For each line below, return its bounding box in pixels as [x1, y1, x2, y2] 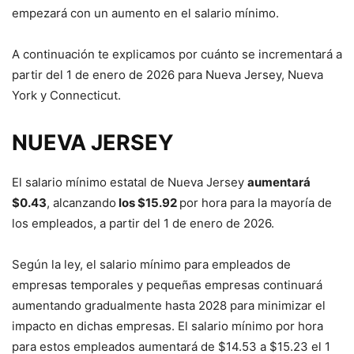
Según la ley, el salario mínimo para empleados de [12, 257, 291, 272]
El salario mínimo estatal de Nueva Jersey [12, 175, 247, 190]
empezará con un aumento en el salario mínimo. [12, 6, 279, 21]
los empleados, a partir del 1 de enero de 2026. [12, 216, 274, 231]
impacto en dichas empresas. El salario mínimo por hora [12, 318, 323, 333]
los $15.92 [116, 195, 179, 210]
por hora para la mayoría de [179, 195, 332, 210]
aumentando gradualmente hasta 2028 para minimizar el [12, 298, 326, 313]
